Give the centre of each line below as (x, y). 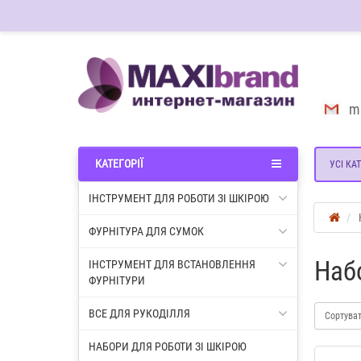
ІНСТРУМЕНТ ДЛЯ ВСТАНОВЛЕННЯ (172, 264)
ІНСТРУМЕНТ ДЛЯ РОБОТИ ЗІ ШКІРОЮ (179, 198)
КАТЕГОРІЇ (119, 164)
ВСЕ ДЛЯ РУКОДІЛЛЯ (139, 313)
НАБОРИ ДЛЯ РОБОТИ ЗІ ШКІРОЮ (168, 346)
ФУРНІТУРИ (117, 280)
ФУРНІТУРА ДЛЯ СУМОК (146, 231)
